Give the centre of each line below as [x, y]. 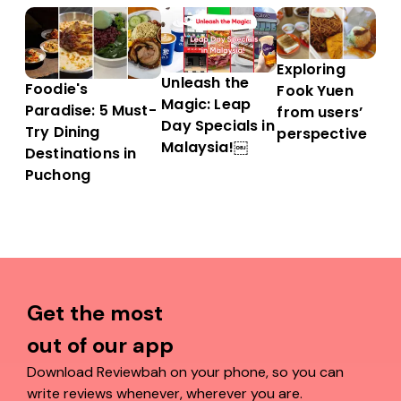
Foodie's [57, 90]
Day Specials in [218, 126]
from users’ [320, 113]
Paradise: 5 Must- [91, 111]
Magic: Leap [206, 105]
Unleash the [205, 83]
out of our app [100, 346]
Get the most [95, 313]
